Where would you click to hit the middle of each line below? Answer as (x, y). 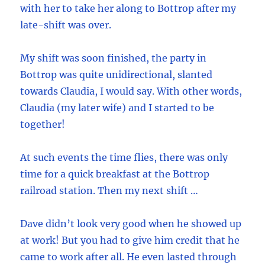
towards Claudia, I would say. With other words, (131, 91)
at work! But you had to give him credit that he (130, 240)
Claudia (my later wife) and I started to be (117, 108)
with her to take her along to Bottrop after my (128, 9)
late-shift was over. (66, 25)
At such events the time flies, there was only (124, 158)
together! (43, 125)
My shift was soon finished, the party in (114, 58)
